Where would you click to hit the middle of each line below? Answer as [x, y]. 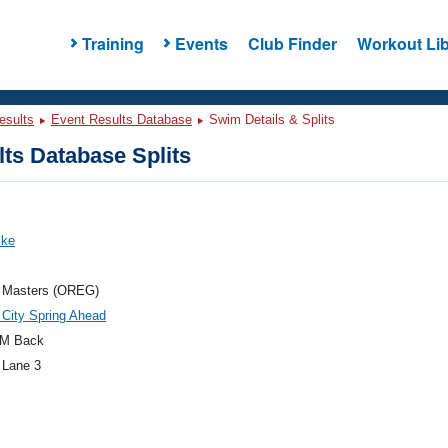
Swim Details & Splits [270, 119]
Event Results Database [121, 119]
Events [201, 43]
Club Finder [292, 43]
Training [112, 43]
